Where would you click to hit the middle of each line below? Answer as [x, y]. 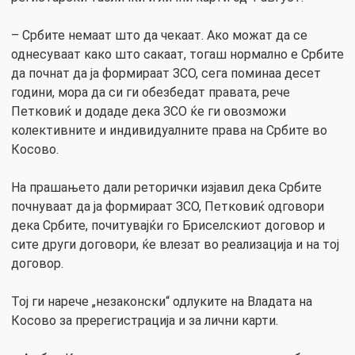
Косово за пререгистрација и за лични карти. [145, 320]
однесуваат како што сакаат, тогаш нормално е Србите [177, 54]
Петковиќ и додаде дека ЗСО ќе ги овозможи [149, 111]
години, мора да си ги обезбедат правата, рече [151, 92]
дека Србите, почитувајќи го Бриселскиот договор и [168, 225]
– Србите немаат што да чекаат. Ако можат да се [159, 35]
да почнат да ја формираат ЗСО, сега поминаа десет [166, 73]
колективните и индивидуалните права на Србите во [169, 130]
